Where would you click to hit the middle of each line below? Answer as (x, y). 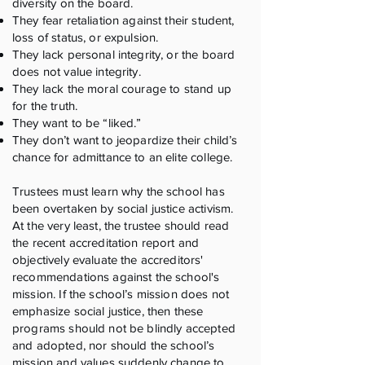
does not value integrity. (77, 71)
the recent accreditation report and (106, 242)
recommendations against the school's (116, 277)
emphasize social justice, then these (108, 311)
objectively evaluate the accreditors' (108, 259)
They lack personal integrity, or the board (124, 54)
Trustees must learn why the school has (119, 191)
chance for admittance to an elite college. (123, 157)
